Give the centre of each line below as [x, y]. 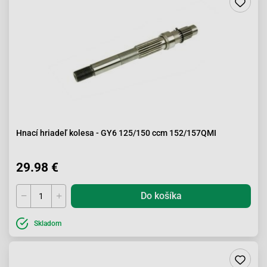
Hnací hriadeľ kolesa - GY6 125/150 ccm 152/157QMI [116, 133]
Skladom [48, 223]
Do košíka [161, 196]
